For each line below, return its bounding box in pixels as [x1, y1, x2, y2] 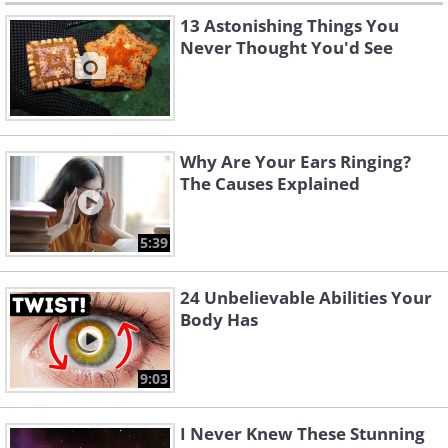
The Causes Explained [180, 172, 360, 196]
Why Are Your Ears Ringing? [180, 150, 411, 174]
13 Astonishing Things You [180, 14, 399, 38]
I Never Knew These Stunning [180, 422, 425, 446]
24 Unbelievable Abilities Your [180, 286, 432, 310]
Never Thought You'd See [180, 36, 393, 60]
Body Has [180, 308, 258, 332]
